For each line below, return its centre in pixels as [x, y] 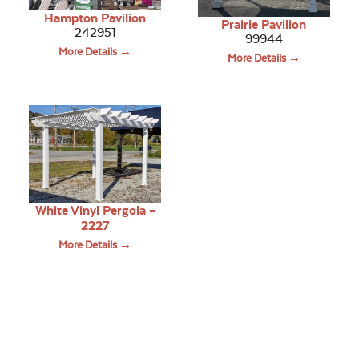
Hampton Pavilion [95, 18]
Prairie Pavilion [264, 25]
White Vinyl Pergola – [95, 211]
